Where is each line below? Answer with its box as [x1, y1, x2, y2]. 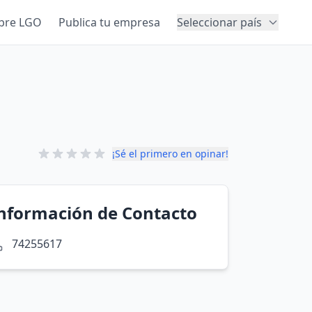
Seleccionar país [177, 15, 262, 30]
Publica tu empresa [58, 15, 160, 30]
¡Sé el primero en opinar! [112, 147, 228, 160]
